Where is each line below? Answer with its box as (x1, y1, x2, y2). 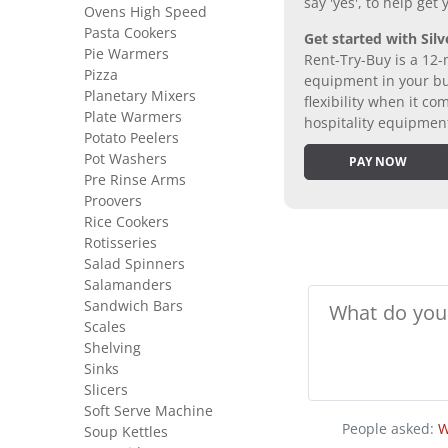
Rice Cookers (84, 214, 169, 230)
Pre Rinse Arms (84, 172, 186, 188)
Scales (84, 319, 126, 335)
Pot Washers (84, 151, 167, 167)
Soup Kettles (84, 424, 168, 440)
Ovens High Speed (84, 4, 207, 20)
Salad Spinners (84, 256, 185, 272)
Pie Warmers (84, 46, 169, 62)
